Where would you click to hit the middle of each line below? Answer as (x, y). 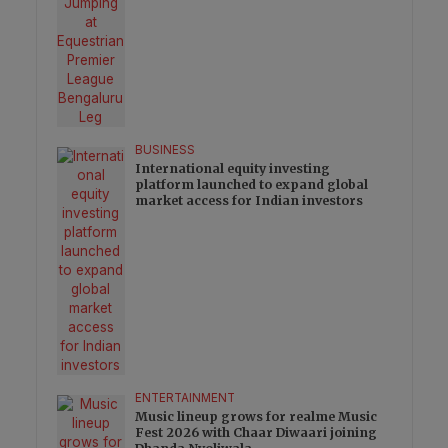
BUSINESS (165, 150)
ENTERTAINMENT (185, 398)
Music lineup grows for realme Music (256, 417)
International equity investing (233, 169)
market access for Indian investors (249, 201)
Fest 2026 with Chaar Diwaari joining (256, 433)
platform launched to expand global (252, 185)
